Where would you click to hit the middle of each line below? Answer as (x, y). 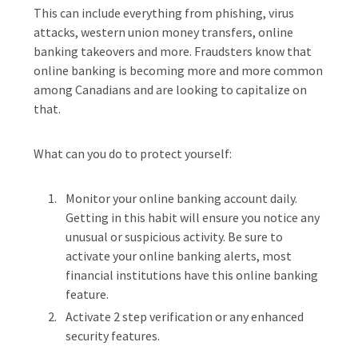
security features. (113, 336)
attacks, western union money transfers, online (163, 32)
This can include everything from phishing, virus (164, 13)
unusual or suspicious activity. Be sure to (174, 237)
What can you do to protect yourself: (133, 153)
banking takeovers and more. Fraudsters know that (173, 51)
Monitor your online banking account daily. (181, 198)
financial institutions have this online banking (192, 275)
